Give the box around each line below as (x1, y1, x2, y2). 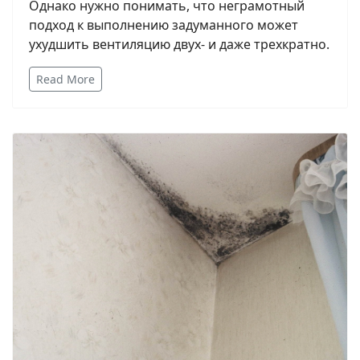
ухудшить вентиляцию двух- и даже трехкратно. (29, 35, 329, 53)
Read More (36, 71, 95, 87)
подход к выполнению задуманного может (29, 15, 298, 34)
